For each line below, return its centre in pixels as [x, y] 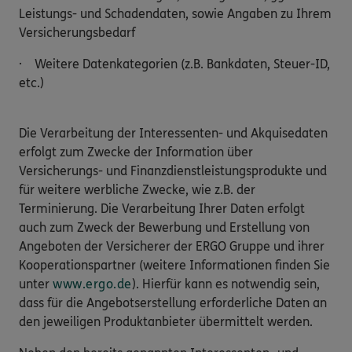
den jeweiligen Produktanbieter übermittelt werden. [166, 322]
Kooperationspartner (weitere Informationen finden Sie [174, 266]
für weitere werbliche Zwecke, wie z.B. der [137, 190]
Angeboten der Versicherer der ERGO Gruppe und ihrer [172, 247]
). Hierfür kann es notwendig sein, [225, 284]
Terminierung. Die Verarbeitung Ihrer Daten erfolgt [162, 209]
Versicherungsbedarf [77, 33]
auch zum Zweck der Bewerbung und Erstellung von [164, 228]
